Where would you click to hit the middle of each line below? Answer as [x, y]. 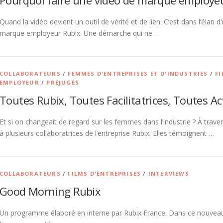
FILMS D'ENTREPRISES [105, 173]
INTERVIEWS [168, 173]
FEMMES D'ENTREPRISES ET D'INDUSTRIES [138, 73]
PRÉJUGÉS [63, 82]
